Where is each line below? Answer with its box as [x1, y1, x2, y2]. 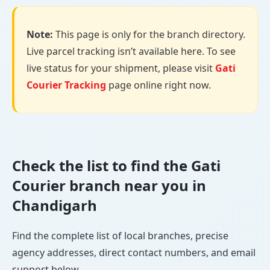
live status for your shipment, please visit [27, 61, 215, 75]
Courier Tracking [27, 78, 106, 92]
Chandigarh [12, 195, 97, 216]
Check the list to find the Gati [12, 155, 221, 176]
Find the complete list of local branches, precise [12, 229, 228, 243]
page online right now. [106, 78, 211, 92]
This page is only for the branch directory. [53, 28, 245, 42]
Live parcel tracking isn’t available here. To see [27, 45, 236, 58]
